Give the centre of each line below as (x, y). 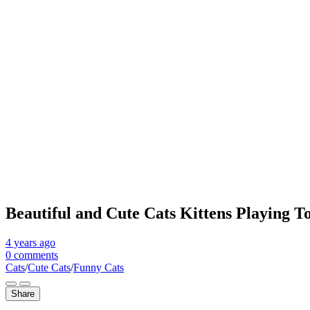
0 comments (32, 255)
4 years (21, 242)
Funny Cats (99, 267)
